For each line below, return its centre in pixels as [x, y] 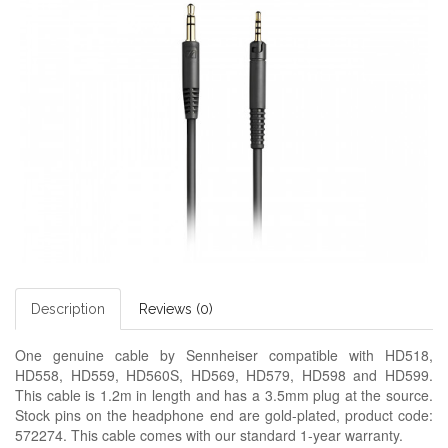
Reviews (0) [176, 309]
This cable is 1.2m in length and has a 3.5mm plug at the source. [224, 395]
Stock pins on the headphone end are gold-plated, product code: [224, 415]
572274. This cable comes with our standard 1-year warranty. [209, 435]
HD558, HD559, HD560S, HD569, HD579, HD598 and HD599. [224, 375]
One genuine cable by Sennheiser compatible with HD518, [224, 355]
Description [68, 309]
